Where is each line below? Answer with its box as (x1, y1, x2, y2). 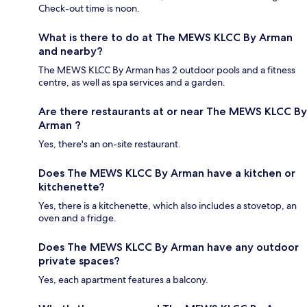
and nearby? (38, 45, 103, 58)
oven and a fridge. (38, 212, 116, 225)
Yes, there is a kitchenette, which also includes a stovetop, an (38, 199, 297, 212)
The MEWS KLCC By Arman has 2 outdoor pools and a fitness (38, 64, 295, 77)
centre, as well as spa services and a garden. (38, 76, 225, 89)
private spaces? (38, 254, 120, 268)
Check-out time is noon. (38, 2, 140, 15)
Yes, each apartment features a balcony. (38, 273, 208, 286)
